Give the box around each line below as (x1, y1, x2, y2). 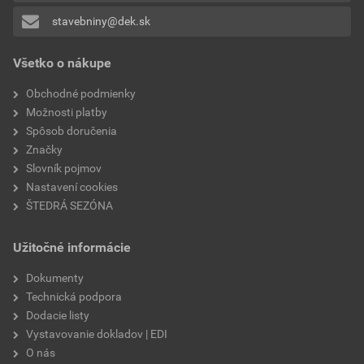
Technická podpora (26, 289, 122, 303)
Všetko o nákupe (13, 54, 111, 71)
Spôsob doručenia (26, 123, 117, 137)
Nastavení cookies (26, 180, 118, 193)
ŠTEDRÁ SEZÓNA (26, 198, 113, 212)
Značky (26, 142, 63, 156)
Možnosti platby (26, 105, 107, 119)
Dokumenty (26, 271, 84, 284)
